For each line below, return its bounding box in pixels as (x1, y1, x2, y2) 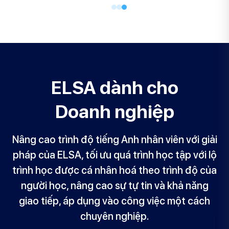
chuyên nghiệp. (80, 210, 149, 223)
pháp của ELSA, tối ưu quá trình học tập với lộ (12, 149, 217, 162)
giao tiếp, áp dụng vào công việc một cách (19, 195, 210, 208)
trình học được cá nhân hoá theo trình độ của (12, 164, 217, 177)
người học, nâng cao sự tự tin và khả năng (20, 179, 209, 192)
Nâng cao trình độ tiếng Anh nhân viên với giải (12, 133, 217, 146)
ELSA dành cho (51, 77, 178, 99)
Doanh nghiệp (55, 101, 174, 123)
